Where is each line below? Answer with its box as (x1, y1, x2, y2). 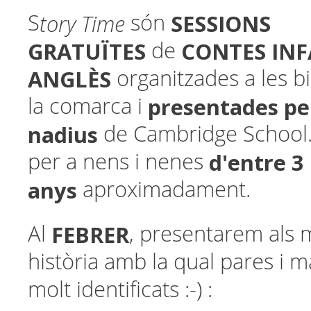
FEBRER (51, 220, 129, 249)
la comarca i (28, 94, 148, 119)
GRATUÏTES (28, 37, 146, 66)
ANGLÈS (28, 65, 111, 94)
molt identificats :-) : (28, 277, 218, 303)
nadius (28, 120, 98, 149)
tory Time (40, 9, 125, 38)
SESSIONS (171, 9, 271, 38)
